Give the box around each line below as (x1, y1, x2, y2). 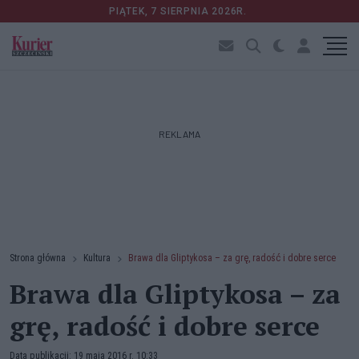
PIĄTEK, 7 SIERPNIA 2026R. (109, 6, 250, 17)
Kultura (83, 252, 111, 264)
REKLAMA (159, 128, 200, 139)
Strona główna (10, 252, 66, 264)
